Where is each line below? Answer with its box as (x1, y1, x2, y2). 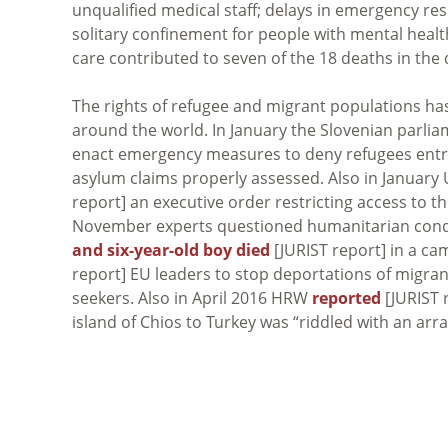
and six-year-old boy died (72, 238, 270, 261)
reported (312, 286, 381, 309)
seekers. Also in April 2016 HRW (72, 286, 312, 309)
